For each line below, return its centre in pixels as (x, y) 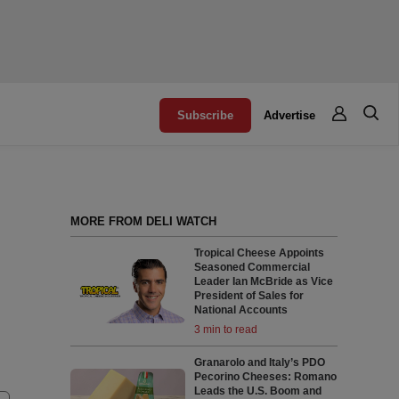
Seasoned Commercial (252, 267)
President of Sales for (249, 296)
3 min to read (226, 330)
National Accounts (241, 310)
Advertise (290, 115)
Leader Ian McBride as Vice (264, 281)
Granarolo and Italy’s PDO (260, 362)
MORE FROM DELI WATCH (143, 221)
